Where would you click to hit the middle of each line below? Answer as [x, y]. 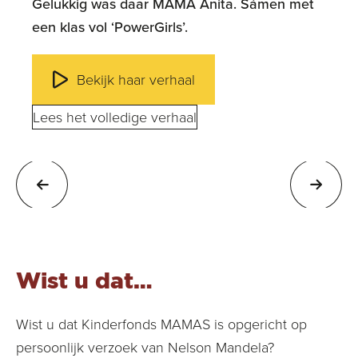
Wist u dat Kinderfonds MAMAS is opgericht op [161, 324]
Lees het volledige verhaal [115, 117]
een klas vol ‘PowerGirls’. [110, 27]
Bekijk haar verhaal [136, 80]
